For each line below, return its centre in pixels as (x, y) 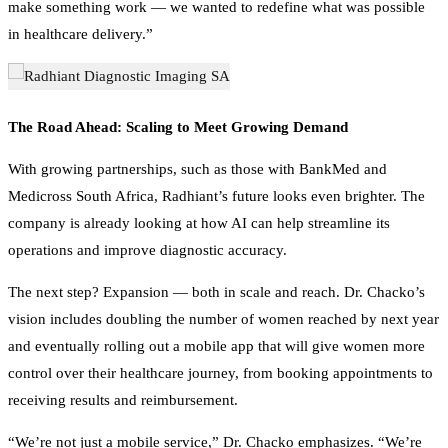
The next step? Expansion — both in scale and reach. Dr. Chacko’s (216, 271)
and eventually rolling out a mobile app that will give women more (216, 325)
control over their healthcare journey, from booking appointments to (220, 352)
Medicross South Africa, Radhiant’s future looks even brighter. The (216, 175)
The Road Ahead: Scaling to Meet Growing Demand (178, 106)
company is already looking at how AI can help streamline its (199, 202)
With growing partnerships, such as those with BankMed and (197, 148)
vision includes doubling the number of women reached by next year (223, 298)
